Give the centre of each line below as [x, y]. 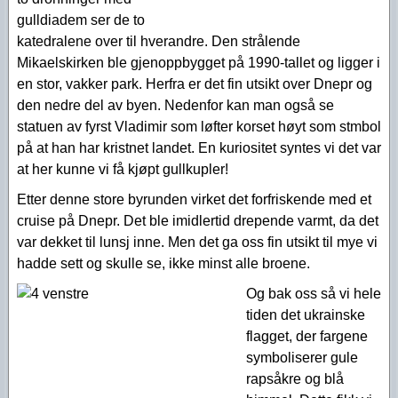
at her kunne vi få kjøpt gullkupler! [123, 169]
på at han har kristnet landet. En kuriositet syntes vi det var [199, 148]
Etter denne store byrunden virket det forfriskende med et [194, 199]
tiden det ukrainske [306, 315]
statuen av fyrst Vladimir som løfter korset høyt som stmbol [199, 127]
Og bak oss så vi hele [314, 294]
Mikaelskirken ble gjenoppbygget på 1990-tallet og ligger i [199, 63]
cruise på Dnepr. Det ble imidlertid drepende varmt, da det [198, 221]
